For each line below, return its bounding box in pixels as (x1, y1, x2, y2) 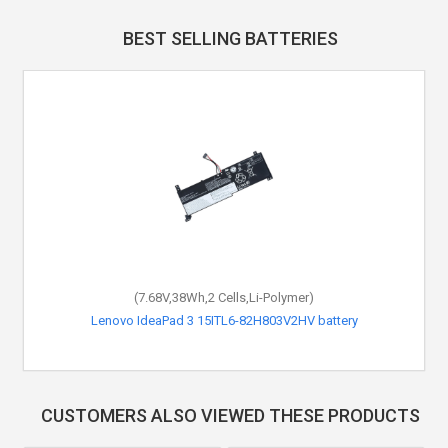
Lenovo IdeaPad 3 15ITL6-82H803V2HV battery (90, 313, 358, 328)
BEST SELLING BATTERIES (122, 28, 338, 49)
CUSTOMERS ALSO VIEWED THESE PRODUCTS (40, 405, 420, 426)
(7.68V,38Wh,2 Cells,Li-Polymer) (134, 290, 314, 305)
